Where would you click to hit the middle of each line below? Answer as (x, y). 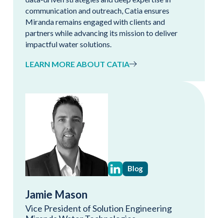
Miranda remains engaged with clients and (95, 21)
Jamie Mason (56, 194)
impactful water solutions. (68, 44)
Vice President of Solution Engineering (99, 208)
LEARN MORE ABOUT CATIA (77, 64)
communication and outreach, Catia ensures (97, 10)
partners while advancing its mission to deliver (101, 33)
